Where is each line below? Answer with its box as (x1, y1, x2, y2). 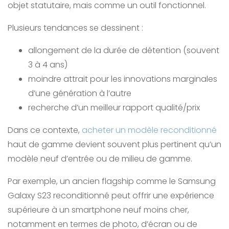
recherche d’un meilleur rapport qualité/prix (28, 102, 202, 114)
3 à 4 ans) (28, 59, 70, 71)
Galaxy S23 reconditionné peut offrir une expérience (8, 190, 214, 202)
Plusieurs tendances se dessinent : (8, 22, 143, 34)
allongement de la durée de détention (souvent (28, 44, 219, 57)
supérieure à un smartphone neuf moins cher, (8, 204, 189, 216)
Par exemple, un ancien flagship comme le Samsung (8, 175, 216, 188)
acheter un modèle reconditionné (82, 124, 217, 136)
